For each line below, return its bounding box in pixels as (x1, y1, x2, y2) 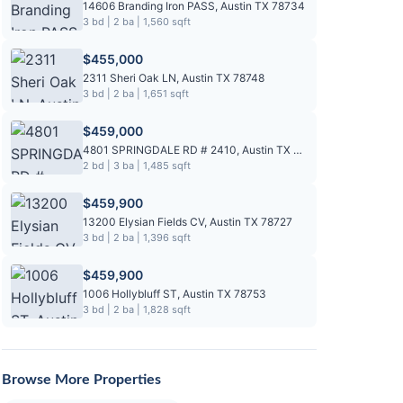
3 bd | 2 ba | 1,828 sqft (83, 303, 191, 316)
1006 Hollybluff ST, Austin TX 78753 (83, 287, 266, 300)
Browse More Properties (2, 372, 161, 387)
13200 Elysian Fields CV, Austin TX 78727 (83, 215, 292, 228)
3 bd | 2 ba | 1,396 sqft (83, 231, 191, 244)
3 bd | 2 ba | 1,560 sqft (83, 15, 191, 28)
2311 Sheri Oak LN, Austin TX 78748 (83, 71, 264, 85)
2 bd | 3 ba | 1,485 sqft (83, 159, 191, 172)
